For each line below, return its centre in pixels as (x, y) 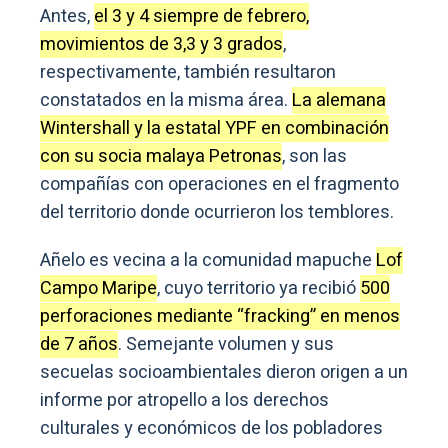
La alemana (339, 100)
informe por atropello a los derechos (184, 400)
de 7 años (79, 344)
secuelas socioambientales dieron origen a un (224, 372)
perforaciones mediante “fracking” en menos (220, 316)
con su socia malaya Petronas (161, 156)
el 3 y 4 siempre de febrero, (201, 16)
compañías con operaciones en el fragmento (219, 184)
